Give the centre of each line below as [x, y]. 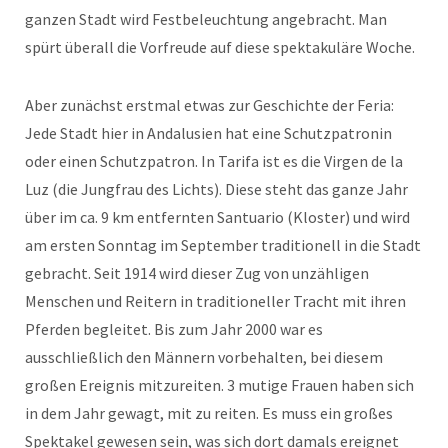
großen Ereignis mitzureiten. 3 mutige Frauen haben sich [219, 385]
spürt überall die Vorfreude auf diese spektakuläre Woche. [220, 47]
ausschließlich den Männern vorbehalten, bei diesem [204, 357]
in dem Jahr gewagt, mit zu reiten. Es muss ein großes [209, 413]
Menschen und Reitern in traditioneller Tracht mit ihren [215, 301]
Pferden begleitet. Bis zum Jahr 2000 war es [174, 329]
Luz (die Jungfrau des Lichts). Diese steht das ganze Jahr [216, 189]
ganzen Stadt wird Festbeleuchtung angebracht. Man [206, 19]
